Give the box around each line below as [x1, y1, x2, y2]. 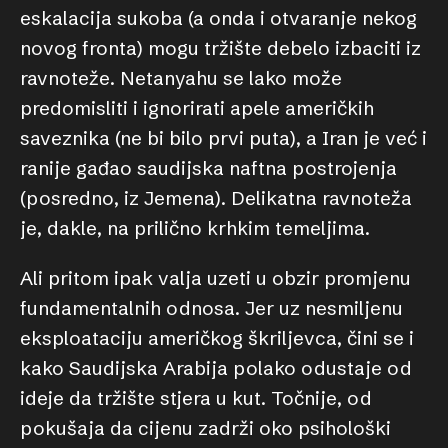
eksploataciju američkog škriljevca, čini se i [20, 326, 414, 350]
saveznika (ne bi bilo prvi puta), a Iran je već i [20, 126, 427, 150]
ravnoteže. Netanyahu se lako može [20, 66, 342, 90]
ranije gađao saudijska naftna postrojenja [20, 156, 397, 180]
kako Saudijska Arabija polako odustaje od [20, 356, 412, 380]
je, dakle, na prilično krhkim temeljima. [20, 216, 370, 240]
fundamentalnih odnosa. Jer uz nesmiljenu [20, 296, 403, 320]
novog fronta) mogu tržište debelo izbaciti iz [20, 36, 421, 60]
